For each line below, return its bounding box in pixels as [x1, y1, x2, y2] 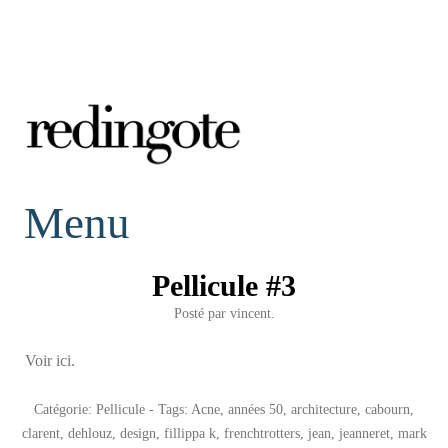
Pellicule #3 [152, 268, 296, 302]
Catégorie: [34, 400, 96, 417]
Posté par [173, 304, 230, 321]
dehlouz [67, 424, 112, 441]
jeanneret [338, 424, 390, 441]
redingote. [24, 177, 179, 220]
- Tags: [145, 400, 191, 417]
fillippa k [163, 424, 216, 441]
